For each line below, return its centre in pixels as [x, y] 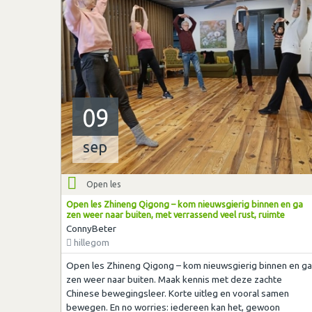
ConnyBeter [91, 229]
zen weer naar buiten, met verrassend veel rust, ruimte [175, 215]
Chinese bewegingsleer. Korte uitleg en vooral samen [177, 293]
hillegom [90, 243]
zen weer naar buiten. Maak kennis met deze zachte [174, 279]
